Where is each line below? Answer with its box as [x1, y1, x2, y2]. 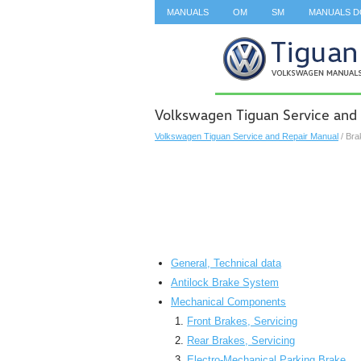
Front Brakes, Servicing [187, 315, 297, 327]
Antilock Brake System [171, 276, 279, 288]
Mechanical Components [171, 296, 286, 308]
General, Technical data [171, 257, 281, 269]
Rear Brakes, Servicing [187, 334, 295, 346]
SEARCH [167, 31, 203, 41]
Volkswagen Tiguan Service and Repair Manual [155, 131, 338, 141]
